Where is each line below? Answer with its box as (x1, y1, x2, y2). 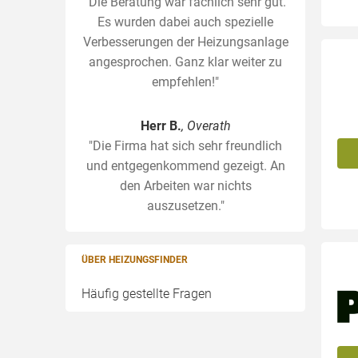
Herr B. (140, 118, 181, 133)
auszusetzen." (146, 198, 225, 213)
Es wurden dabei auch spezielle (97, 14, 273, 30)
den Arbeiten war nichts (119, 178, 252, 193)
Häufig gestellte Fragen (82, 286, 212, 301)
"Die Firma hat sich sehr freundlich (89, 138, 282, 153)
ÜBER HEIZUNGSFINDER (82, 254, 188, 265)
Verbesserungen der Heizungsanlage (82, 34, 288, 50)
